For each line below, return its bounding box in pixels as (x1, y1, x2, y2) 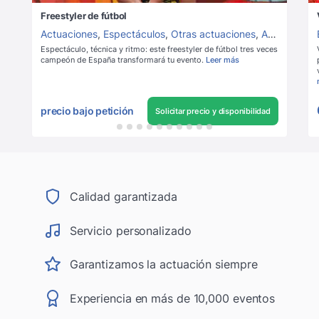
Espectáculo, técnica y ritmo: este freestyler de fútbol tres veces (41, 43, 278, 54)
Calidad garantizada (69, 189, 177, 204)
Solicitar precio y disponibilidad (155, 105, 271, 116)
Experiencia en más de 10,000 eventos (69, 291, 276, 306)
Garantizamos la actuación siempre (69, 257, 258, 272)
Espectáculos (103, 27, 165, 40)
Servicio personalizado (69, 223, 192, 238)
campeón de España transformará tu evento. (41, 54, 204, 65)
